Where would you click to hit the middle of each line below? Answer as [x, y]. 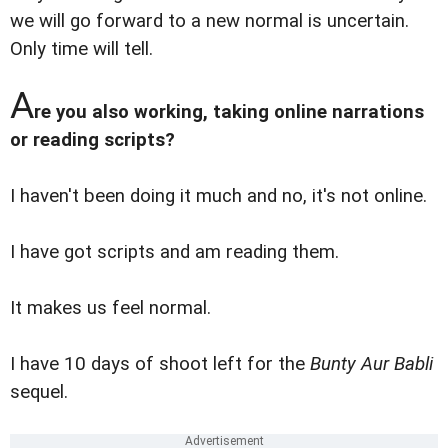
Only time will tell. [81, 48]
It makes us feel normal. [110, 307]
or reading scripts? [92, 139]
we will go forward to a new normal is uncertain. [209, 20]
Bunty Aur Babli [371, 363]
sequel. [39, 391]
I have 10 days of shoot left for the [160, 363]
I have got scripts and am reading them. [174, 251]
